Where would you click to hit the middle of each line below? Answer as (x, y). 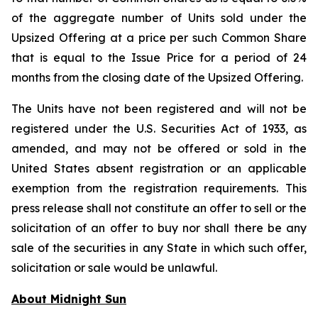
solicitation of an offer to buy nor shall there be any (159, 228)
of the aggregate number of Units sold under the (159, 18)
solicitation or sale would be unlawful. (114, 268)
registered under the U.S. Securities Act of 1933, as (159, 128)
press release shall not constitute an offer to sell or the (159, 208)
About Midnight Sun (69, 299)
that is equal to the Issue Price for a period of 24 (159, 57)
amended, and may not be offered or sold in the (159, 148)
